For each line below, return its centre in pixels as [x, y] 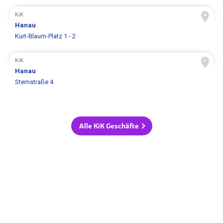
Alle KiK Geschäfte [109, 126]
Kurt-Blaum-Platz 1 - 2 [46, 36]
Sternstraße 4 [34, 82]
